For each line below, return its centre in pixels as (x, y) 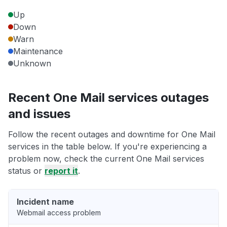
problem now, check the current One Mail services (106, 159)
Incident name (45, 202)
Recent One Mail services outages (108, 98)
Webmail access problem (59, 213)
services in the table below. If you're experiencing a (107, 147)
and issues (39, 114)
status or (26, 171)
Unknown (32, 64)
